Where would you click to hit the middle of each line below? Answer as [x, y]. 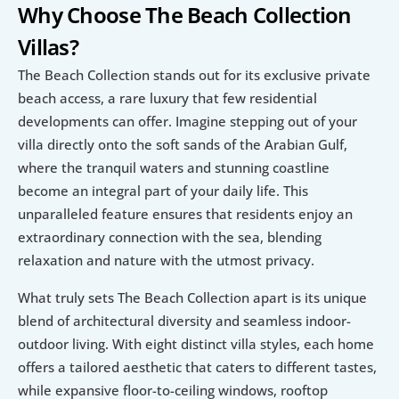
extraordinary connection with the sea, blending [170, 237]
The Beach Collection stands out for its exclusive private [194, 75]
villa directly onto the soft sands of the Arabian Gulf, [183, 145]
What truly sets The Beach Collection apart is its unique [192, 298]
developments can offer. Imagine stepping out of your [187, 122]
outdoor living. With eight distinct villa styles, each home [196, 344]
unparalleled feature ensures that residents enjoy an [185, 214]
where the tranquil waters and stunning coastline [174, 168]
